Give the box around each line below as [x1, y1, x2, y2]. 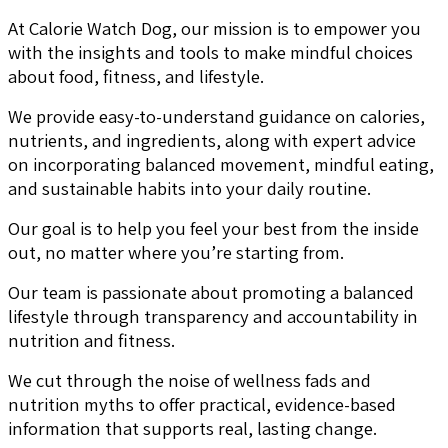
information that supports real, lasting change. [8, 415, 377, 440]
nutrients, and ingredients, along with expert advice [8, 127, 416, 152]
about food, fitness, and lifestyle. [8, 63, 264, 88]
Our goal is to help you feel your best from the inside [8, 215, 419, 240]
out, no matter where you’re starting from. [8, 239, 344, 264]
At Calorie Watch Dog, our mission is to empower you [8, 15, 421, 40]
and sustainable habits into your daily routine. [8, 175, 371, 200]
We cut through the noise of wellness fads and [8, 367, 371, 392]
